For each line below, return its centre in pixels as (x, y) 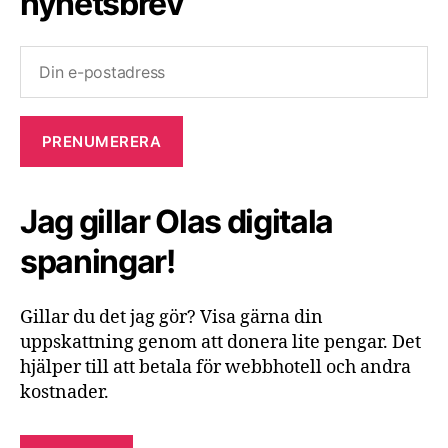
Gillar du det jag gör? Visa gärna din (171, 317)
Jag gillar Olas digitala (177, 221)
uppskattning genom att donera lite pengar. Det (220, 342)
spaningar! (97, 261)
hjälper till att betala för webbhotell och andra (215, 367)
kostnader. (64, 392)
